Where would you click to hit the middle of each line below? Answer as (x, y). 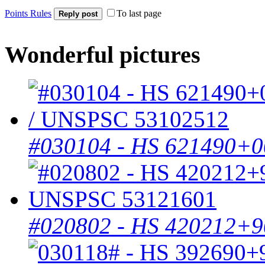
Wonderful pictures (103, 54)
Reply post (78, 14)
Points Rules (28, 13)
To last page (139, 13)
